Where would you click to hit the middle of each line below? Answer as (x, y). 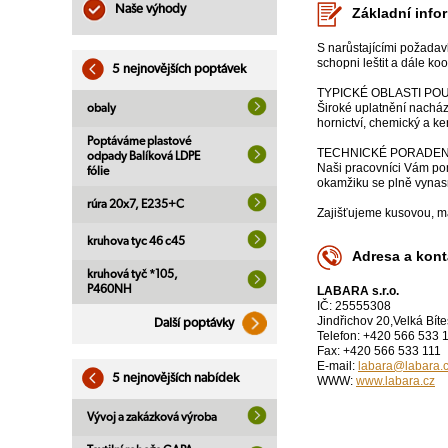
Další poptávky (195, 323)
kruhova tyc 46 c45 (136, 241)
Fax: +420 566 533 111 (379, 351)
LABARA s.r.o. (358, 291)
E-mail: (337, 366)
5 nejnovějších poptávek (177, 69)
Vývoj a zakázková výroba (152, 417)
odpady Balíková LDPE (143, 156)
